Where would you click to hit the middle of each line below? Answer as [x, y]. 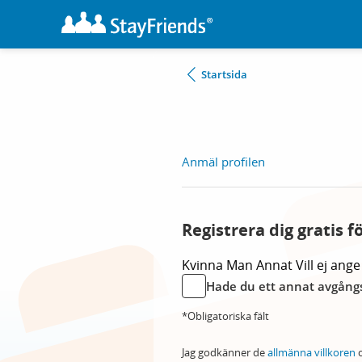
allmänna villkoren [311, 352]
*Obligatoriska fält [225, 316]
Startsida [224, 74]
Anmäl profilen [223, 162]
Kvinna [204, 265]
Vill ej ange [328, 265]
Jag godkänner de [225, 352]
